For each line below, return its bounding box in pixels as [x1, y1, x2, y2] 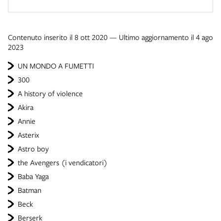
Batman [18, 185, 41, 195]
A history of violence [18, 88, 83, 98]
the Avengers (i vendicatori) [18, 157, 108, 167]
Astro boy [18, 144, 49, 153]
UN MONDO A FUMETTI [18, 61, 94, 71]
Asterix [18, 130, 39, 140]
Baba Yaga [18, 171, 49, 181]
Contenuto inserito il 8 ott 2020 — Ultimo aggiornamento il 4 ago [8, 32, 213, 42]
